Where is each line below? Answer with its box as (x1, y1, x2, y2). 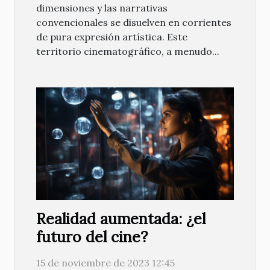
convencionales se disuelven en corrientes (36, 16, 231, 28)
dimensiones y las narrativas (36, 2, 168, 14)
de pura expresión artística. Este (36, 31, 187, 43)
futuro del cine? (36, 227, 148, 247)
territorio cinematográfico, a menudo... (36, 45, 219, 57)
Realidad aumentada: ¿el (36, 209, 206, 229)
